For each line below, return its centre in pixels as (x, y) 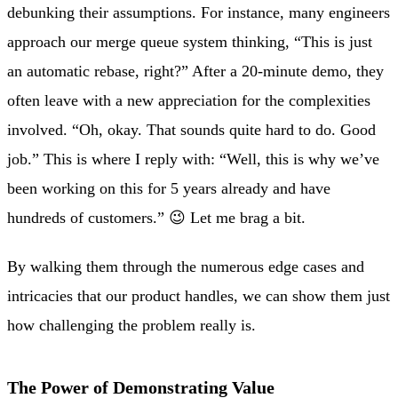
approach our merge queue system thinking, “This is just (190, 41)
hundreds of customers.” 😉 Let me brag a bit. (156, 217)
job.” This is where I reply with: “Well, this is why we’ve (193, 159)
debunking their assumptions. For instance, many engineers (199, 12)
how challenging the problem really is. (131, 326)
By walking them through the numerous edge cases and (186, 267)
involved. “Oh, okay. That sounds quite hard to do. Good (191, 129)
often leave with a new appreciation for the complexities (189, 100)
